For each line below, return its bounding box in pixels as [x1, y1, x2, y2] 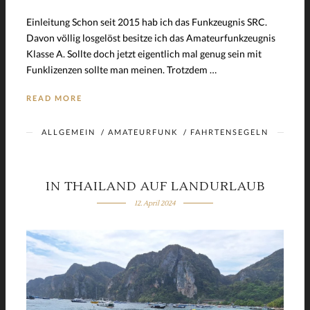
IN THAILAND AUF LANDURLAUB [45, 178, 265, 194]
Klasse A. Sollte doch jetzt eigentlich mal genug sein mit [26, 47, 262, 60]
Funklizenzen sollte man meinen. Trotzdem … [26, 63, 217, 75]
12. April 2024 [134, 198, 176, 208]
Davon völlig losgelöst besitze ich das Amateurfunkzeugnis [26, 31, 275, 44]
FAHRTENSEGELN [190, 127, 268, 136]
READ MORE [26, 93, 82, 102]
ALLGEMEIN [42, 127, 95, 136]
